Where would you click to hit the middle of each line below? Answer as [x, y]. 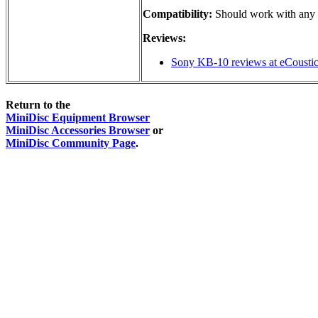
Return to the [38, 105]
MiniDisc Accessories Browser [78, 131]
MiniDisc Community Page [71, 143]
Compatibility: [177, 13]
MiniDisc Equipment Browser [78, 118]
